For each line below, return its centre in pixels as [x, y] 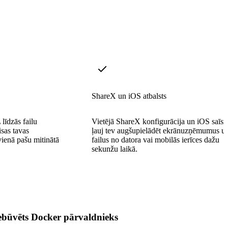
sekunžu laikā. [115, 149]
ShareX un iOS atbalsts [129, 96]
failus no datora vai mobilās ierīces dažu [155, 139]
